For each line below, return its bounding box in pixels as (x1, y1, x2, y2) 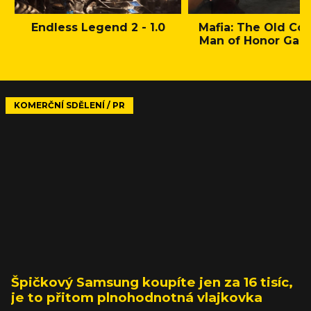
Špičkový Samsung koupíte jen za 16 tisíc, (11, 274, 293, 290)
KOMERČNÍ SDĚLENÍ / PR (14, 99, 125, 110)
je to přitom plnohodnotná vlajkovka (11, 289, 262, 305)
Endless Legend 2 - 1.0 (31, 20, 165, 34)
